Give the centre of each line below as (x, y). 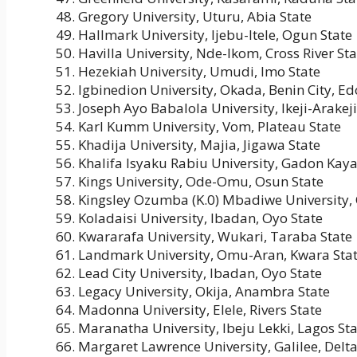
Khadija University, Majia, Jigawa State (199, 145)
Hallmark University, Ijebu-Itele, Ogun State (215, 35)
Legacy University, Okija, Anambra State (204, 292)
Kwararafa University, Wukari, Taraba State (215, 237)
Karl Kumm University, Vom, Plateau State (210, 127)
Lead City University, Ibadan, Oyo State (200, 273)
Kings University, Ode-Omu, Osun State (201, 182)
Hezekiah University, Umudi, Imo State (199, 72)
